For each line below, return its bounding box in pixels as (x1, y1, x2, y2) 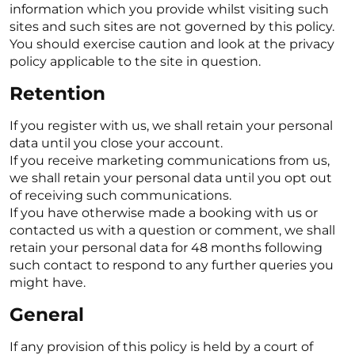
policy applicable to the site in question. (10, 54, 261, 69)
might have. (10, 275, 86, 290)
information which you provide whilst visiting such (10, 2, 329, 17)
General (10, 303, 84, 326)
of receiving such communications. (10, 188, 231, 203)
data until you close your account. (10, 136, 223, 151)
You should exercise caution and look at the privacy (10, 36, 334, 52)
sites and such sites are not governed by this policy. (10, 19, 334, 34)
